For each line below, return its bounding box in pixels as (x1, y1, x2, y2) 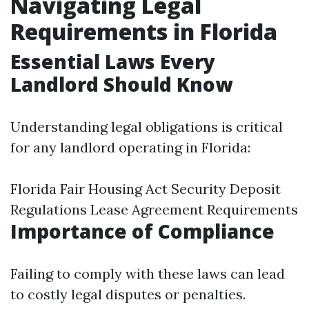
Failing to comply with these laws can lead (10, 265, 285, 282)
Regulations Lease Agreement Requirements (10, 201, 298, 218)
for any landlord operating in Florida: (10, 139, 250, 156)
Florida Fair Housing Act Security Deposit (10, 180, 281, 197)
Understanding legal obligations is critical (10, 118, 283, 135)
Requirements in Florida (10, 17, 277, 46)
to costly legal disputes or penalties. (10, 286, 246, 303)
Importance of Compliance (10, 218, 275, 244)
